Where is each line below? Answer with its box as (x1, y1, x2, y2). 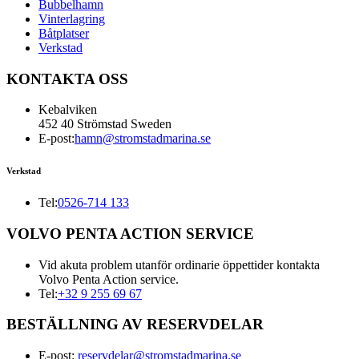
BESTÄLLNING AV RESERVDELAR (6, 316, 264, 333)
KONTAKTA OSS (6, 70, 128, 87)
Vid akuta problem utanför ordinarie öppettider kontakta (38, 257, 320, 272)
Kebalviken (38, 103, 97, 117)
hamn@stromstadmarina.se (75, 131, 211, 146)
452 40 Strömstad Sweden (38, 117, 171, 131)
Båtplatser (38, 26, 89, 40)
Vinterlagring (38, 11, 105, 26)
